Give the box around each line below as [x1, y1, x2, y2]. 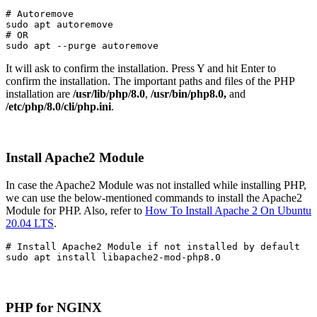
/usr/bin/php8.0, [151, 87, 226, 100]
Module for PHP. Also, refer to [6, 204, 145, 217]
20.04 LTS [6, 217, 54, 229]
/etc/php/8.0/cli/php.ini [6, 100, 111, 113]
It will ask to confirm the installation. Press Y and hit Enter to [6, 62, 276, 74]
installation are [6, 87, 73, 100]
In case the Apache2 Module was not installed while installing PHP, [6, 179, 306, 191]
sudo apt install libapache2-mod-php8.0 [6, 252, 221, 263]
